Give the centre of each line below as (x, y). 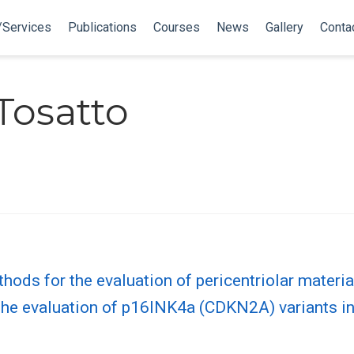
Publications (102, 27)
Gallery (284, 27)
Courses (176, 27)
